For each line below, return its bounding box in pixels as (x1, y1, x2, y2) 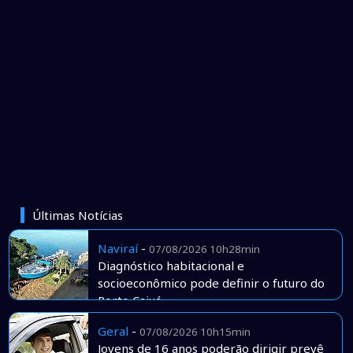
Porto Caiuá (97, 292, 162, 309)
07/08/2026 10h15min (139, 325, 251, 340)
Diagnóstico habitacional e (97, 258, 244, 274)
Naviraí (97, 240, 138, 257)
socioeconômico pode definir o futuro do (97, 275, 325, 292)
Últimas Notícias (32, 206, 123, 223)
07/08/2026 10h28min (148, 242, 260, 257)
